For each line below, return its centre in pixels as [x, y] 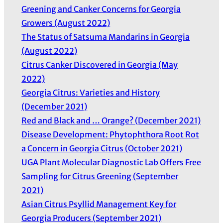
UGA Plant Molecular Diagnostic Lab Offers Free [111, 163]
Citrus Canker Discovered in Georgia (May [100, 65]
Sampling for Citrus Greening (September [100, 176]
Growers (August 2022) [66, 23]
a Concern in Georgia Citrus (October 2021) [102, 149]
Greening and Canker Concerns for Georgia [101, 9]
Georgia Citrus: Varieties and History [91, 93]
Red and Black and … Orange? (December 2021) [111, 121]
